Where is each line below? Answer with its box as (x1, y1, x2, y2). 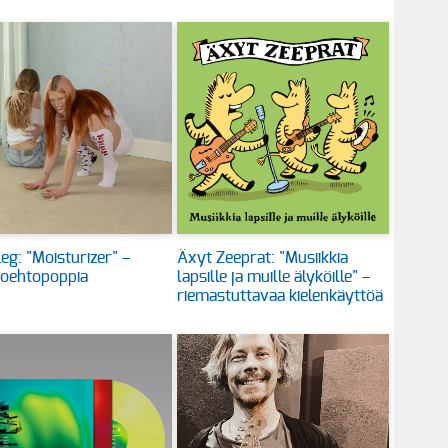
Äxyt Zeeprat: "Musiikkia (177, 250, 349, 267)
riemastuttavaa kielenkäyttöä (177, 288, 384, 305)
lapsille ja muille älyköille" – (177, 269, 371, 286)
